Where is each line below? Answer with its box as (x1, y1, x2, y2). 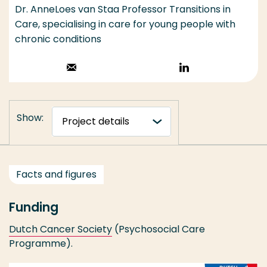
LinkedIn (188, 77, 226, 91)
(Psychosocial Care (112, 222, 205, 237)
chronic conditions (15, 32, 101, 46)
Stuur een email (76, 62, 149, 76)
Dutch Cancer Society (9, 222, 112, 237)
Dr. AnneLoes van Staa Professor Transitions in (15, 2, 231, 17)
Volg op (188, 62, 225, 76)
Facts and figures (16, 167, 97, 182)
